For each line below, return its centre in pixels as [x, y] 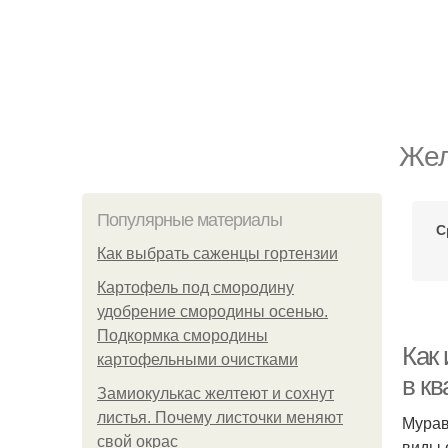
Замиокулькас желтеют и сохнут [215, 393]
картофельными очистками [197, 359]
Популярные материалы [189, 220]
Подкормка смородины [182, 335]
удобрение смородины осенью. [212, 311]
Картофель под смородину [195, 287]
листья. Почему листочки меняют [220, 417]
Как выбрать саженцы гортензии [217, 253]
